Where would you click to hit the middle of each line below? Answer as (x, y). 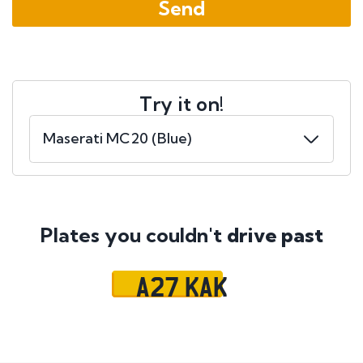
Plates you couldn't (133, 235)
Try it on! (181, 104)
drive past (275, 235)
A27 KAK (181, 286)
